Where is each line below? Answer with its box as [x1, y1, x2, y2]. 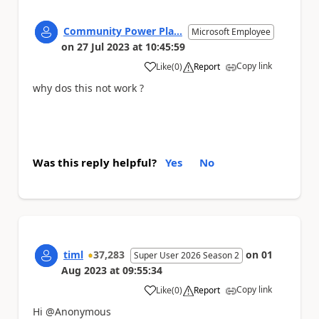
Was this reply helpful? [33, 155, 157, 169]
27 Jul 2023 [77, 40, 130, 53]
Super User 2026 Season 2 [134, 249, 239, 261]
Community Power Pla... [63, 24, 182, 38]
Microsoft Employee [192, 26, 271, 38]
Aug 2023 [61, 263, 107, 277]
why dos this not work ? [33, 81, 144, 95]
